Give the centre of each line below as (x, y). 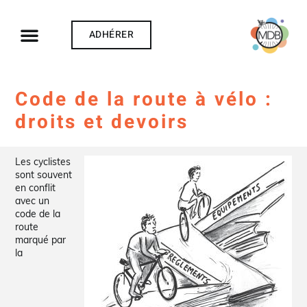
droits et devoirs (102, 122)
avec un (33, 201)
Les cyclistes (43, 162)
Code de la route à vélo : (144, 99)
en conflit (36, 188)
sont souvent (44, 175)
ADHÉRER (111, 34)
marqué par (41, 240)
